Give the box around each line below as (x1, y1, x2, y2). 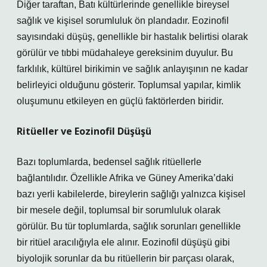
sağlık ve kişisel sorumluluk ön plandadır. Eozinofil (17, 15, 229, 26)
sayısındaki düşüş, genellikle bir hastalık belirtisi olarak (17, 32, 248, 42)
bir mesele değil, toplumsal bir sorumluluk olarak (17, 205, 221, 215)
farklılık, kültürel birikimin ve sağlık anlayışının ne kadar (17, 64, 248, 74)
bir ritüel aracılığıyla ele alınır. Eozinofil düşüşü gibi (17, 237, 230, 247)
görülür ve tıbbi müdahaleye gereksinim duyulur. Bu (17, 48, 233, 58)
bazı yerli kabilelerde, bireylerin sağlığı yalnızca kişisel (17, 189, 246, 199)
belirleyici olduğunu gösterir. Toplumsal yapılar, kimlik (17, 80, 241, 90)
